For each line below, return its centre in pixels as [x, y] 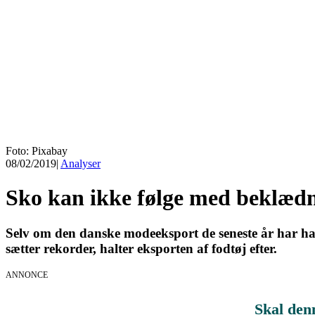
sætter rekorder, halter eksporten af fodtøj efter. [141, 249]
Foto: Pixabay [37, 150]
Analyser [81, 163]
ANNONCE [27, 275]
